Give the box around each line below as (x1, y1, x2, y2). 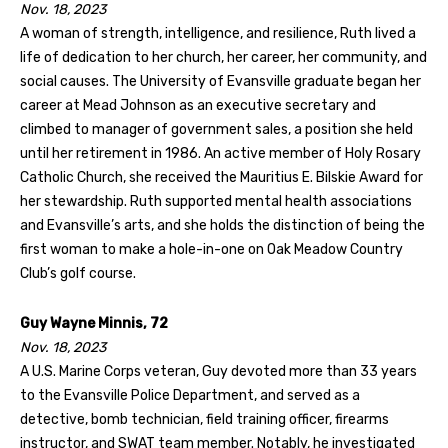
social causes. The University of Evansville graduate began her (20, 72, 421, 90)
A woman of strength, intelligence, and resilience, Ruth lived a (20, 24, 416, 42)
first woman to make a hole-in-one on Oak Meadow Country (20, 240, 403, 258)
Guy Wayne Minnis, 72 (20, 314, 168, 332)
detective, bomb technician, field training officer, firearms (20, 410, 389, 428)
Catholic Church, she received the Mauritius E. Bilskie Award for (20, 168, 423, 186)
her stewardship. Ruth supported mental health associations (20, 192, 412, 210)
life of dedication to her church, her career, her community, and (20, 48, 427, 66)
